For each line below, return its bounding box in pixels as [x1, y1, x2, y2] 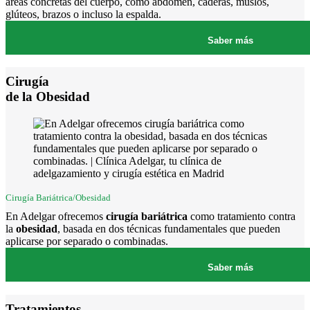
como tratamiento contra [188, 210, 295, 223]
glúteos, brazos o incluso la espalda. [6, 8, 161, 20]
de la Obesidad [6, 89, 90, 104]
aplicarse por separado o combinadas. [6, 235, 168, 248]
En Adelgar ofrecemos [6, 210, 103, 223]
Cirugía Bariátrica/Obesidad [6, 192, 111, 203]
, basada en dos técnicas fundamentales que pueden [57, 223, 280, 235]
